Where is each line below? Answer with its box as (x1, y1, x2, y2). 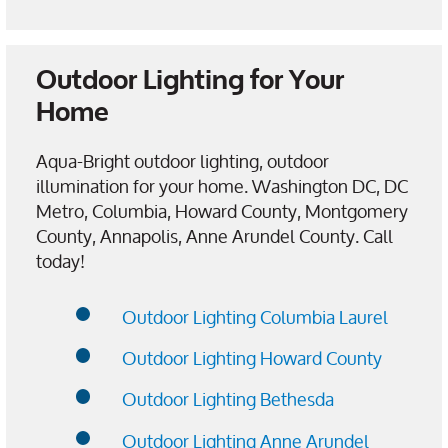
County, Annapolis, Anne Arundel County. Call (36, 216, 393, 255)
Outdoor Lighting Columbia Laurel (122, 297, 388, 336)
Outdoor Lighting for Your (36, 62, 344, 98)
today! (36, 241, 85, 280)
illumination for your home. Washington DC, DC (36, 166, 408, 205)
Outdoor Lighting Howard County (122, 338, 382, 377)
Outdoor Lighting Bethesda (122, 380, 334, 419)
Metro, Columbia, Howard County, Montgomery (36, 191, 408, 230)
